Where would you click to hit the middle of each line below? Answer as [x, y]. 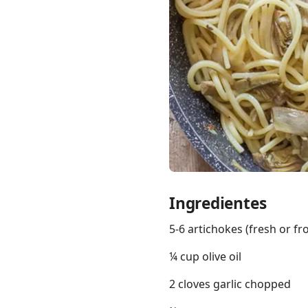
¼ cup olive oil [205, 257]
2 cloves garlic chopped [230, 284]
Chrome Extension [105, 155]
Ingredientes [218, 203]
